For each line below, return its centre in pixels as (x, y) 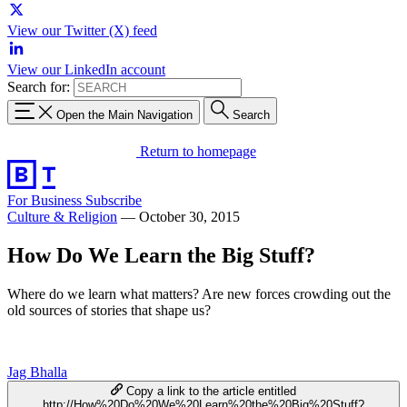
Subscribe (114, 200)
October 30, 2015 (189, 216)
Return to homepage (198, 151)
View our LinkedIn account (86, 69)
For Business (46, 200)
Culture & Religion (62, 216)
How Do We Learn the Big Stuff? (161, 255)
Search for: (39, 87)
